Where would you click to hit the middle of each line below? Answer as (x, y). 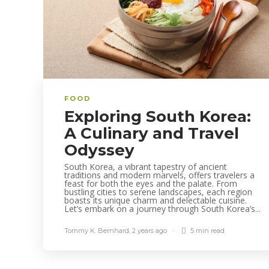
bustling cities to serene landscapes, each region (158, 192)
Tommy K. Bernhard (97, 230)
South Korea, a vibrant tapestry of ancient (146, 166)
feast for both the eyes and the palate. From (151, 183)
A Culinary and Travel (152, 133)
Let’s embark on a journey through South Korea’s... (162, 208)
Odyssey (101, 150)
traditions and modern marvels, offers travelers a (159, 175)
